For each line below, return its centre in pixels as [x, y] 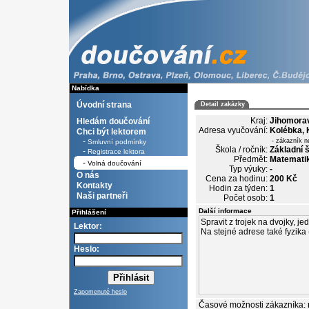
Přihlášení [88, 212]
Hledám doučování [113, 121]
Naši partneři [102, 196]
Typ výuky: [248, 169]
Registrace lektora [116, 151]
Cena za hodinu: [237, 179]
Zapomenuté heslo [100, 292]
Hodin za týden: [238, 188]
